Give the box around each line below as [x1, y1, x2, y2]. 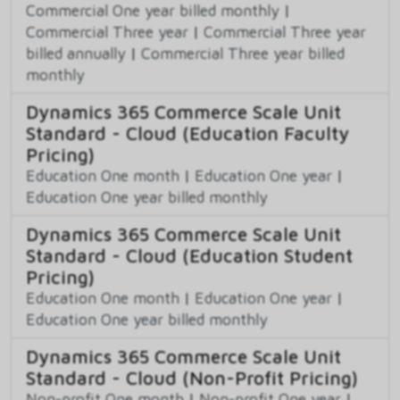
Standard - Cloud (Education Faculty [26, 121, 349, 144]
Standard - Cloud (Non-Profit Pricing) [26, 366, 358, 388]
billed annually [26, 43, 126, 62]
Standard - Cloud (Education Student [26, 244, 353, 266]
